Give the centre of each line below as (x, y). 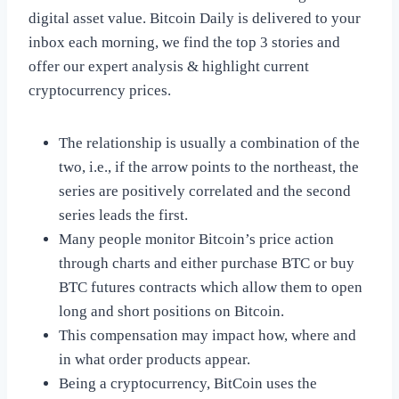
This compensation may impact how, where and (208, 336)
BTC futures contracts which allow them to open (211, 288)
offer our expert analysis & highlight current (169, 67)
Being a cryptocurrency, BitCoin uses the (188, 384)
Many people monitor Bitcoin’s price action (196, 240)
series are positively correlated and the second (205, 191)
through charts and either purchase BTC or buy (207, 264)
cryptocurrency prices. (100, 91)
